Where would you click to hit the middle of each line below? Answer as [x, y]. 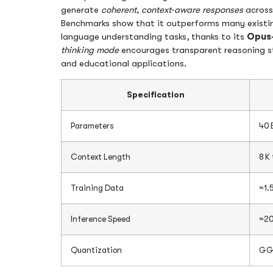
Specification [155, 94]
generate [81, 10]
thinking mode [90, 50]
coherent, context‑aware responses [172, 10]
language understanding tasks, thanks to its [154, 37]
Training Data [97, 188]
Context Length [101, 157]
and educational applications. [124, 64]
